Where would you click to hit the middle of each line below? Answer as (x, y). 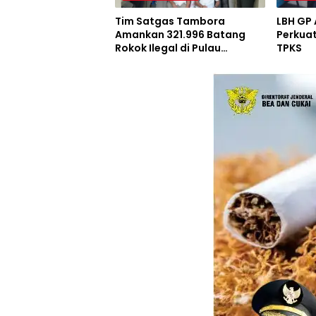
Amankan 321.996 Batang (180, 35)
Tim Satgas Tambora (170, 22)
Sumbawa (141, 62)
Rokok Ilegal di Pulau (168, 48)
